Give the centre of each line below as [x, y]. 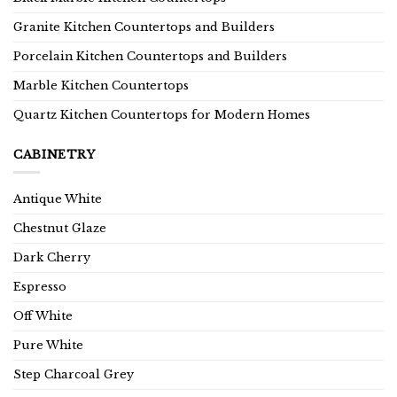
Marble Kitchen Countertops [101, 85]
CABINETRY [54, 154]
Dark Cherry [52, 257]
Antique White [58, 198]
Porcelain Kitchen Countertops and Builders [150, 56]
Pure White [48, 345]
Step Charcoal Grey [74, 374]
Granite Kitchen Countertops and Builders [144, 27]
